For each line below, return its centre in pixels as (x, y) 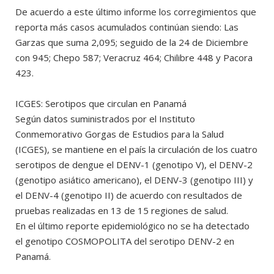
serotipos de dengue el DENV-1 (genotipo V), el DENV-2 (134, 164)
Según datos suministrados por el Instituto (105, 118)
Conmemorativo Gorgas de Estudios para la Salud (120, 134)
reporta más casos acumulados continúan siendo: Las (127, 27)
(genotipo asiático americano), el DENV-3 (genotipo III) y (134, 180)
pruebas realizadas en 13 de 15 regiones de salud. (122, 210)
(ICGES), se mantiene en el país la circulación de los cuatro (136, 149)
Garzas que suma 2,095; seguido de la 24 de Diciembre (132, 42)
